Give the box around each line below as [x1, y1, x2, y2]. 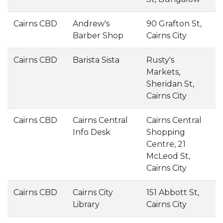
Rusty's [146, 55, 174, 65]
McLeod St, [146, 151, 190, 161]
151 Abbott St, [146, 188, 199, 197]
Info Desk [73, 127, 111, 137]
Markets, [146, 67, 180, 77]
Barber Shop [73, 31, 123, 40]
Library [73, 200, 100, 209]
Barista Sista [73, 55, 119, 65]
